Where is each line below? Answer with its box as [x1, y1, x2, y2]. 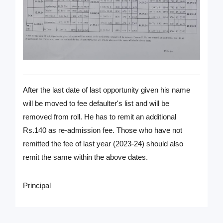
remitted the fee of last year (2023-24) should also [23, 139, 184, 148]
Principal [23, 181, 51, 190]
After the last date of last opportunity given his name [23, 85, 191, 94]
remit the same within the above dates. [23, 152, 148, 161]
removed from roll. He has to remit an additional [23, 112, 177, 121]
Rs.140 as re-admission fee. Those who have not [23, 125, 183, 134]
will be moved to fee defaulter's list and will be [23, 99, 170, 108]
